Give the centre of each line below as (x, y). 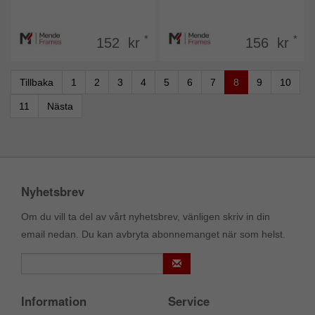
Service (189, 301)
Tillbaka (37, 82)
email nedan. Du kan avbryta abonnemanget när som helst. (153, 234)
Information (54, 301)
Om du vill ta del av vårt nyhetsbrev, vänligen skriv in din (146, 217)
